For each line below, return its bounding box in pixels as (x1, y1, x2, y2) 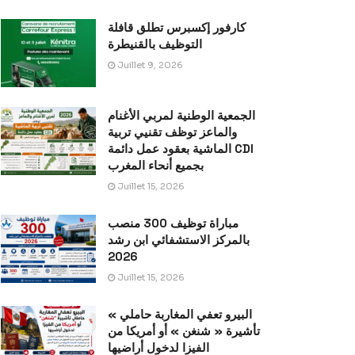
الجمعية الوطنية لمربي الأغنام (108, 107, 255, 123)
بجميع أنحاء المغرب (108, 157, 204, 173)
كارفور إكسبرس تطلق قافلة (108, 20, 246, 35)
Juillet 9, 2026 (115, 59, 183, 71)
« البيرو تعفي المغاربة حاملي (108, 306, 120, 322)
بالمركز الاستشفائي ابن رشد (108, 231, 250, 247)
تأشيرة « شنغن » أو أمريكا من (108, 323, 260, 338)
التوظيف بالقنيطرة (108, 36, 202, 52)
